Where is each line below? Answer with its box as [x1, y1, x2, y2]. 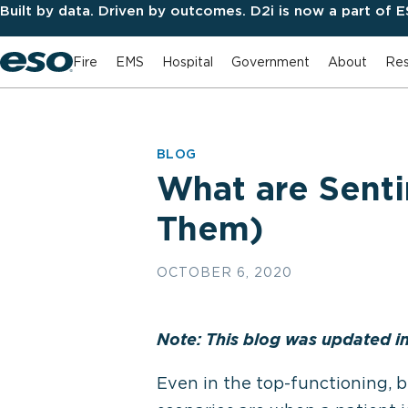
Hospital [162, 54, 213, 69]
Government [231, 54, 310, 69]
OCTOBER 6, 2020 [157, 265, 292, 280]
